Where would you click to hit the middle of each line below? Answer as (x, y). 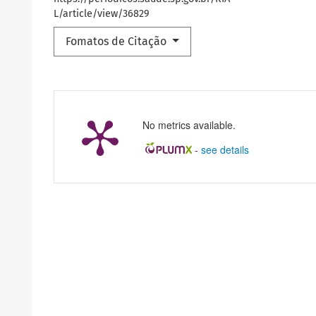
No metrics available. (189, 124)
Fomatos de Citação (117, 41)
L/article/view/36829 (102, 13)
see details (225, 149)
